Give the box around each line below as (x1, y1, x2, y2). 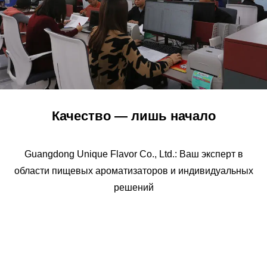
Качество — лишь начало (51, 108, 216, 123)
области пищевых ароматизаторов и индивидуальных (14, 165, 253, 176)
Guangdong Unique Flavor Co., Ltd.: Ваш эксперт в (24, 148, 243, 159)
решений (113, 182, 154, 193)
